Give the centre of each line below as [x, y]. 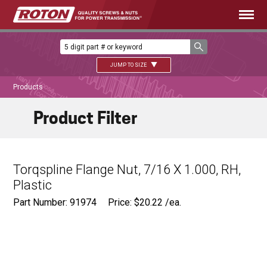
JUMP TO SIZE [129, 65]
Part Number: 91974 [55, 203]
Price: [121, 203]
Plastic [33, 185]
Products [28, 87]
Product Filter [86, 118]
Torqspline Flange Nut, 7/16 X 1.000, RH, [127, 170]
